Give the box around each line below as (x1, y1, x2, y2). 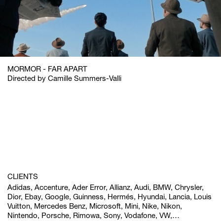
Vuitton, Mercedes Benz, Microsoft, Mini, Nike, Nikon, (7, 201, 182, 210)
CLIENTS (7, 172, 38, 181)
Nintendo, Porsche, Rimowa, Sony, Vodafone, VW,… (7, 211, 180, 220)
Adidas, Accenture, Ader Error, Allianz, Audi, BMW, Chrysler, (7, 183, 204, 191)
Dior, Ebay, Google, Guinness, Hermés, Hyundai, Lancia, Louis (7, 192, 212, 201)
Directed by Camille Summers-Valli (7, 74, 121, 82)
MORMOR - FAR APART (7, 64, 87, 73)
